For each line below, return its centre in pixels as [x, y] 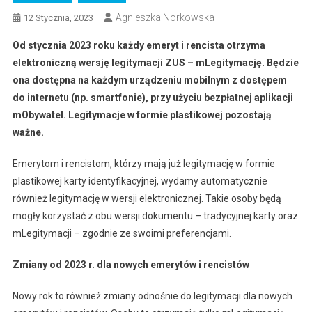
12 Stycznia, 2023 [58, 18]
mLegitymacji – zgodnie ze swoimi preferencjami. [122, 233]
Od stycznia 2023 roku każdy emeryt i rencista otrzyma [139, 45]
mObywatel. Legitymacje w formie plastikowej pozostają [142, 115]
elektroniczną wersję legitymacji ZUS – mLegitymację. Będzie [155, 63]
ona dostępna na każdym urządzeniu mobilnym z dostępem [149, 80]
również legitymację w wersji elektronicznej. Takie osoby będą [147, 198]
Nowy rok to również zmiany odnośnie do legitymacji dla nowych [152, 296]
